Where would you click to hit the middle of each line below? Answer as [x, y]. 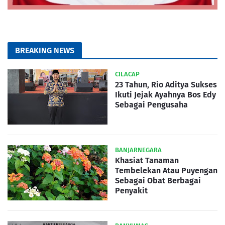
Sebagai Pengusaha [151, 105]
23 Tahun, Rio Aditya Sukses [166, 85]
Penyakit [131, 191]
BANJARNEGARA [138, 150]
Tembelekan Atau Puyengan [166, 171]
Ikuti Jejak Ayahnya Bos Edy [165, 95]
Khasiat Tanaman [147, 161]
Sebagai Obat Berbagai [158, 181]
